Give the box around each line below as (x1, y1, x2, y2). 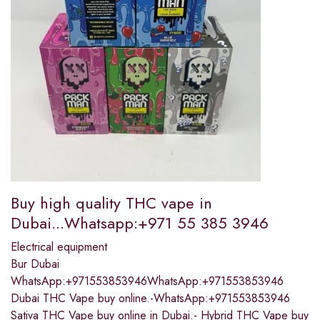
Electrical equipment (11, 239, 107, 256)
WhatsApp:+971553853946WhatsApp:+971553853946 (11, 273, 284, 290)
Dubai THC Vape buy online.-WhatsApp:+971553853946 (11, 290, 290, 307)
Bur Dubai (11, 256, 59, 273)
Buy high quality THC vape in (11, 191, 212, 215)
